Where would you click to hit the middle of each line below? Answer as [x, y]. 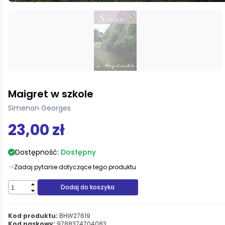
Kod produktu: [33, 216]
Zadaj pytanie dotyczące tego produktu [75, 167]
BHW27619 [74, 216]
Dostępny [78, 152]
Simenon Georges [39, 108]
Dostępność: [38, 152]
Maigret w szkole [51, 94]
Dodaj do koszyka [88, 187]
